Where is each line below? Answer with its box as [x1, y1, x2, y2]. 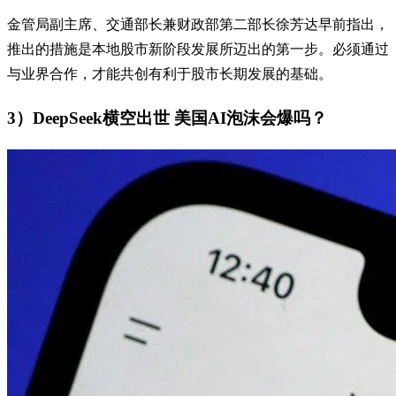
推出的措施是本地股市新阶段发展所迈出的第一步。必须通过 [7, 42, 389, 57]
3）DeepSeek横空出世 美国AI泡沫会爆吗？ [7, 109, 327, 128]
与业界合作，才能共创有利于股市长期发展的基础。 [7, 66, 332, 82]
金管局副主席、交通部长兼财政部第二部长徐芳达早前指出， [7, 17, 389, 33]
